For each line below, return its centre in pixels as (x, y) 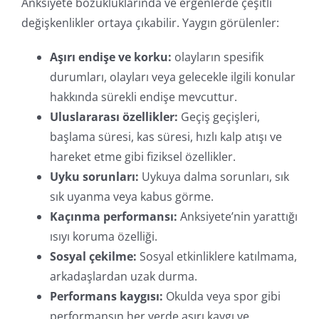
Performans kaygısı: (106, 297)
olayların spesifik (218, 57)
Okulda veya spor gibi (222, 297)
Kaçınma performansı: (114, 217)
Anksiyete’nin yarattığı (237, 217)
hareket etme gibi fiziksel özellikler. (143, 157)
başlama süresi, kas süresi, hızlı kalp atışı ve (166, 137)
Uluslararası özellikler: (114, 117)
